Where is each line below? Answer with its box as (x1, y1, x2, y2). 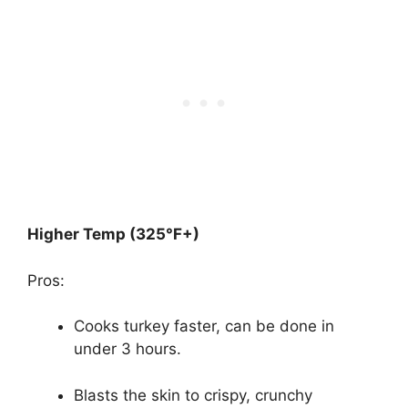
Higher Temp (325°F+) (27, 225, 199, 244)
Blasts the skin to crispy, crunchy (74, 385, 312, 404)
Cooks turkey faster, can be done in (74, 317, 334, 336)
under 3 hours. (74, 340, 181, 359)
